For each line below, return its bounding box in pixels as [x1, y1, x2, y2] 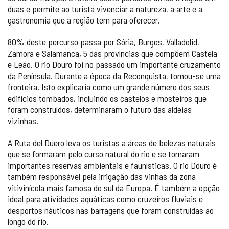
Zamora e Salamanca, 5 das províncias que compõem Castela [8, 47, 217, 59]
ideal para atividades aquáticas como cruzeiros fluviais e [8, 193, 203, 204]
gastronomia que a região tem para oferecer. [8, 14, 160, 26]
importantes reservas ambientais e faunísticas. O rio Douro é [8, 159, 217, 171]
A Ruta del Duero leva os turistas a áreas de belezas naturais [8, 136, 216, 148]
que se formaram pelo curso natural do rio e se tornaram [8, 148, 199, 159]
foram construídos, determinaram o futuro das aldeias [8, 103, 192, 115]
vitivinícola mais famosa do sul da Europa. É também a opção [8, 181, 220, 193]
